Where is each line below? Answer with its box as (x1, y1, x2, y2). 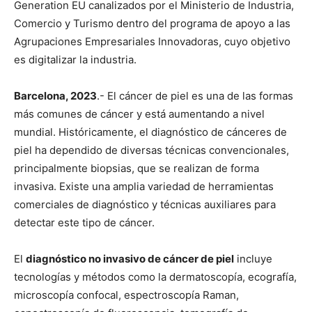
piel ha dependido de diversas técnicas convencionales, (14, 143, 289, 157)
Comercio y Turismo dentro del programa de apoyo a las (14, 16, 290, 30)
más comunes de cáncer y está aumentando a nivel (14, 107, 265, 120)
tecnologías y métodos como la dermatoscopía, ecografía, (14, 270, 297, 283)
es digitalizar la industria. (14, 52, 136, 66)
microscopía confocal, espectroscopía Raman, (14, 288, 239, 302)
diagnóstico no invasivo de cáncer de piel (26, 251, 234, 265)
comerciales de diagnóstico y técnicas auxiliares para (14, 197, 276, 211)
